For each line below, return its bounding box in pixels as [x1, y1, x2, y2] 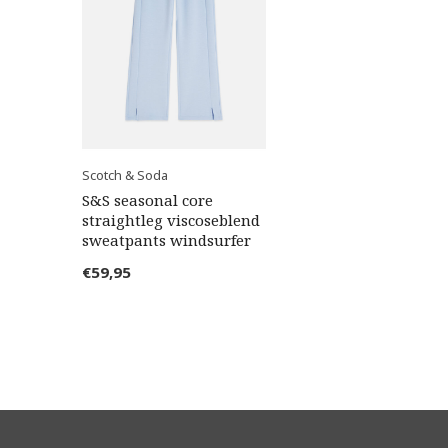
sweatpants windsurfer [82, 230, 251, 251]
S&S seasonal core [82, 190, 213, 211]
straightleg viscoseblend [82, 210, 260, 231]
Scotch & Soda [82, 166, 168, 185]
